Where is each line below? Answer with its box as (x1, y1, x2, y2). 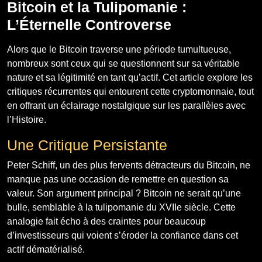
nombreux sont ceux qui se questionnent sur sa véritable (7, 58, 240, 68)
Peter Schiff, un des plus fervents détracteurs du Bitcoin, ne (7, 160, 250, 170)
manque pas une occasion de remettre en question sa (7, 174, 229, 184)
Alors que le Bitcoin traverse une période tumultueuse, (7, 44, 231, 54)
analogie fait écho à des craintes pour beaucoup (7, 216, 206, 226)
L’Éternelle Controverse (7, 16, 171, 33)
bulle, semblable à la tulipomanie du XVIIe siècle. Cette (7, 202, 236, 212)
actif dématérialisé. (7, 244, 85, 254)
